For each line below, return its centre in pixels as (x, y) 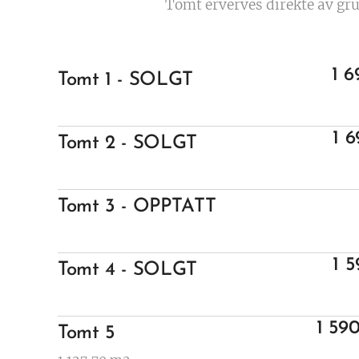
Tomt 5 (87, 333)
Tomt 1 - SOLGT (125, 80)
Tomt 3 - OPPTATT (137, 207)
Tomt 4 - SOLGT (127, 270)
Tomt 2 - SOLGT (127, 143)
